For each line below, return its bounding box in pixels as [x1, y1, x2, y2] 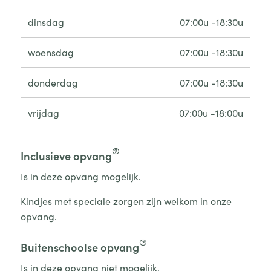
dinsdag [27, 15, 64, 28]
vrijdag [27, 105, 59, 119]
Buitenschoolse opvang [20, 238, 139, 255]
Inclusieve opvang [20, 147, 112, 163]
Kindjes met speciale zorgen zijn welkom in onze [20, 194, 232, 207]
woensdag [27, 45, 74, 59]
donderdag [27, 75, 78, 89]
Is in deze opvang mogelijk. [20, 169, 141, 183]
